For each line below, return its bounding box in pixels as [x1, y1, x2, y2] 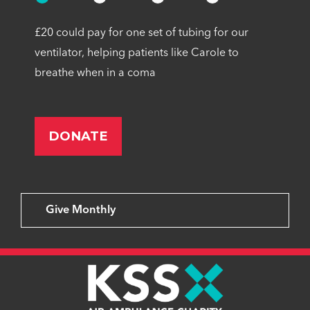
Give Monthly [46, 205, 116, 217]
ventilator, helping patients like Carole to [35, 48, 239, 60]
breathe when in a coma [35, 68, 156, 80]
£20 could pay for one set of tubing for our [35, 28, 248, 39]
